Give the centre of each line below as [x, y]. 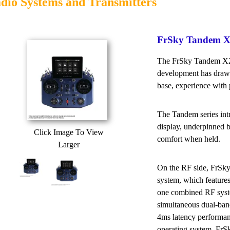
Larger [69, 144]
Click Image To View [69, 132]
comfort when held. [189, 139]
